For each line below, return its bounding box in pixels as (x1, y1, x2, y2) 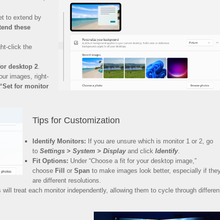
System (72, 147, 97, 155)
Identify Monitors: (32, 137, 86, 145)
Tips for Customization (32, 115, 120, 126)
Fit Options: (32, 157, 68, 165)
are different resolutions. (32, 177, 101, 185)
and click (127, 147, 155, 155)
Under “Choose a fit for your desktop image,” (68, 157, 196, 165)
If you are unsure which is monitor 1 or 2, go (85, 137, 213, 145)
